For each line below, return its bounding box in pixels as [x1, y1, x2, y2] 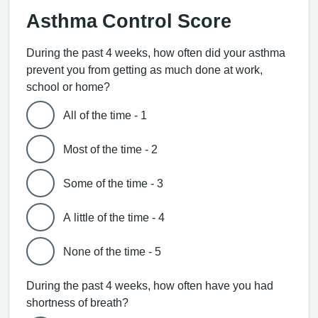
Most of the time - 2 [63, 143, 158, 155]
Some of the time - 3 [63, 177, 163, 189]
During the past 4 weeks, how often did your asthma [26, 47, 285, 58]
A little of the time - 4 [63, 212, 165, 223]
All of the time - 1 [63, 109, 147, 121]
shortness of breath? [26, 297, 128, 308]
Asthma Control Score [26, 11, 231, 31]
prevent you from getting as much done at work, [26, 64, 263, 75]
